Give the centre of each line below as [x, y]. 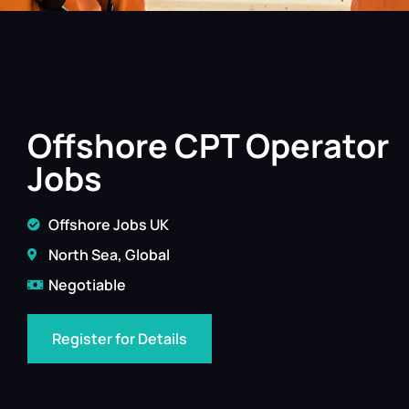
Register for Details [120, 339]
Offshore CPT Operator [208, 146]
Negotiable [87, 285]
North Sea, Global [109, 255]
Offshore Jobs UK [108, 225]
